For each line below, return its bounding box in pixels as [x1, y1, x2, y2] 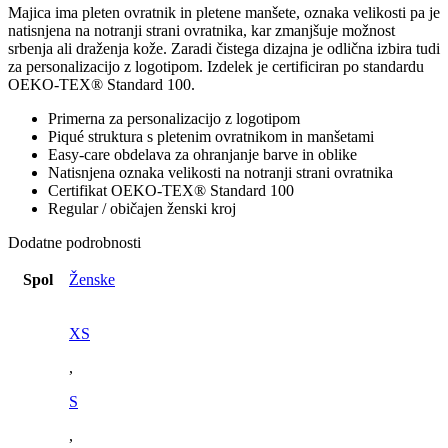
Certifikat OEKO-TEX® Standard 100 [48, 182, 294, 200]
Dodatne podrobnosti [8, 234, 141, 252]
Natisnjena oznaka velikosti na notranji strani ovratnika [48, 164, 393, 182]
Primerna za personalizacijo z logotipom [48, 110, 300, 128]
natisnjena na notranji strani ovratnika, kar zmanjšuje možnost [8, 22, 395, 40]
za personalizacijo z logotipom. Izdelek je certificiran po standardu [8, 58, 424, 76]
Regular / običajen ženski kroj [48, 200, 236, 218]
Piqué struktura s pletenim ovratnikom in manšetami [48, 128, 374, 146]
